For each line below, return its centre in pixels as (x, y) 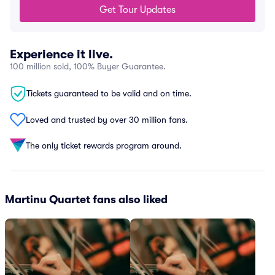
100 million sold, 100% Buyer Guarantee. (88, 66)
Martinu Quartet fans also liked (86, 199)
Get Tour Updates (137, 10)
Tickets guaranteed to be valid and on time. (109, 93)
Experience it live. (61, 54)
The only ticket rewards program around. (104, 145)
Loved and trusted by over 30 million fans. (107, 119)
